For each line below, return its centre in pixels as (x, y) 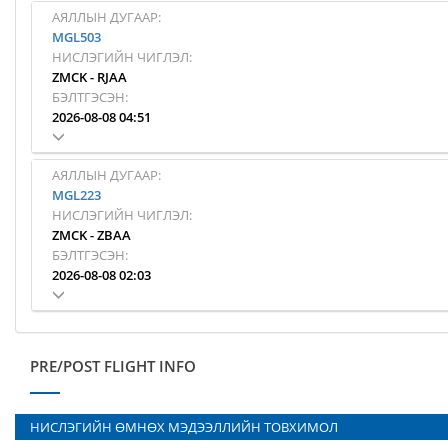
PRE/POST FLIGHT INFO (113, 366)
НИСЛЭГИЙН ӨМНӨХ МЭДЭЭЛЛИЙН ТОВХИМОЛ (184, 427)
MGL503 (76, 37)
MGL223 (76, 195)
